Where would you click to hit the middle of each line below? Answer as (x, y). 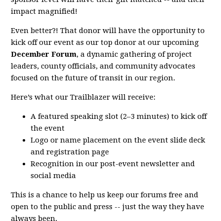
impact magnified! (44, 11)
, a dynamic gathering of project (134, 54)
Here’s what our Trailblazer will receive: (83, 97)
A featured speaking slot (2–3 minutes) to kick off (119, 116)
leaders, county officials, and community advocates (103, 66)
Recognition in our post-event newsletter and (113, 164)
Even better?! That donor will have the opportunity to (108, 30)
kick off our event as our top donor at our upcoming (105, 42)
